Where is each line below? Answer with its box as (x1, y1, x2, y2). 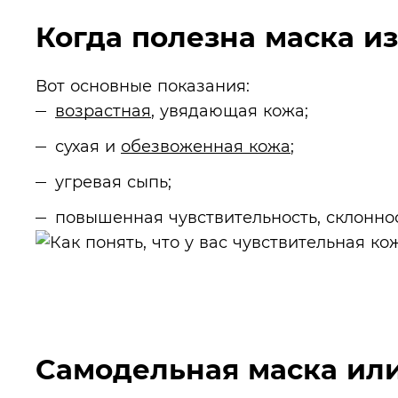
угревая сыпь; (55, 172, 171, 191)
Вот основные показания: (36, 76, 250, 95)
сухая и (55, 137, 121, 155)
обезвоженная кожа (121, 137, 291, 155)
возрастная (55, 101, 151, 120)
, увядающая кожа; (151, 101, 308, 120)
